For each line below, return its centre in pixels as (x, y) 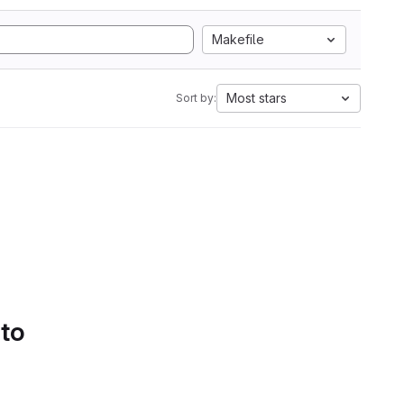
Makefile (238, 39)
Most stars (257, 98)
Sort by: (196, 98)
